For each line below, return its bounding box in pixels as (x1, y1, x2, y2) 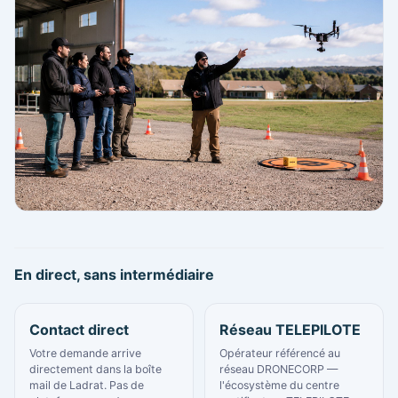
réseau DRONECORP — (219, 362, 338, 376)
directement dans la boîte (29, 362, 162, 376)
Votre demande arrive (29, 346, 141, 360)
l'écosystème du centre (219, 378, 339, 392)
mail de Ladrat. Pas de (29, 378, 144, 392)
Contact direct (29, 320, 129, 338)
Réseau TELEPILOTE (219, 320, 361, 338)
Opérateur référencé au (219, 346, 340, 360)
